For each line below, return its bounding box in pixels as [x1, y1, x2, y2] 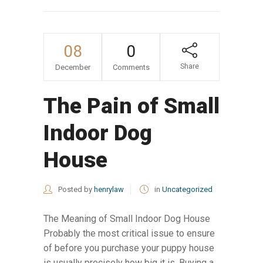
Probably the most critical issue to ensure [43, 227, 215, 239]
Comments [112, 62, 150, 72]
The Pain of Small [43, 93, 220, 119]
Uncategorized [162, 184, 213, 194]
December [55, 62, 90, 72]
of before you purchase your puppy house [43, 242, 214, 254]
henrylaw [94, 184, 124, 194]
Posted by [56, 184, 94, 194]
